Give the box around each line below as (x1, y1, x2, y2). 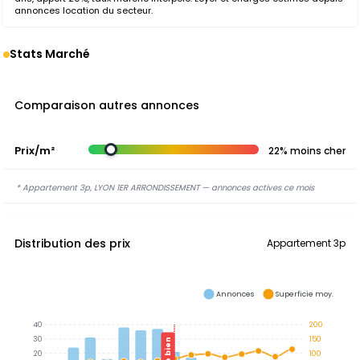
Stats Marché (10, 46, 90, 62)
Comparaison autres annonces (14, 97, 199, 113)
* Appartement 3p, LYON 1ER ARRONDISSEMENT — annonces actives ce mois (16, 182, 314, 194)
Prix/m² (14, 143, 55, 158)
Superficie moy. (276, 288, 333, 299)
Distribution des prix (14, 235, 130, 252)
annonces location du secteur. (14, 4, 153, 17)
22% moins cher (268, 144, 346, 157)
